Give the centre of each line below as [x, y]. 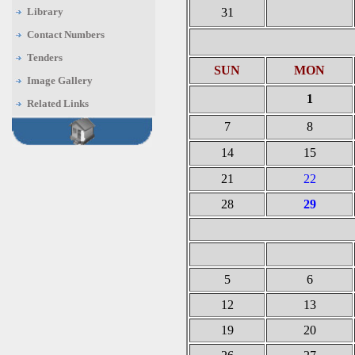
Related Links [58, 103]
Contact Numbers [66, 34]
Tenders [45, 57]
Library [45, 11]
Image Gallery [60, 80]
